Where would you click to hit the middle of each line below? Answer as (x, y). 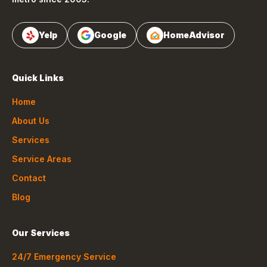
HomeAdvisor (194, 35)
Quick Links (38, 78)
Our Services (41, 233)
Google (110, 35)
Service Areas (42, 159)
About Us (31, 121)
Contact (29, 178)
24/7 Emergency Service (64, 257)
